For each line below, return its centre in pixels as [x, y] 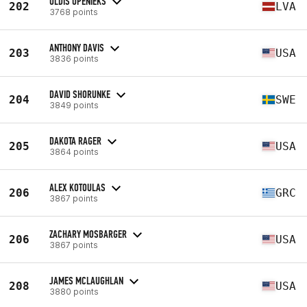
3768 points [74, 12]
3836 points [74, 58]
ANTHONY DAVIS [77, 47]
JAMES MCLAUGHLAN [86, 280]
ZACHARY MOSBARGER [88, 234]
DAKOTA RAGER [75, 140]
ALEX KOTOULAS [77, 187]
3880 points [74, 291]
